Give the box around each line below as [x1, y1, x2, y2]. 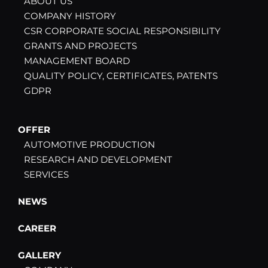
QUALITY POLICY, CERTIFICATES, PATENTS [24, 70, 218, 82]
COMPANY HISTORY [24, 10, 116, 22]
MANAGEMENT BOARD [24, 55, 130, 67]
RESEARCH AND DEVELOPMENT [24, 154, 172, 166]
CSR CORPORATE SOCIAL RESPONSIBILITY [24, 25, 221, 37]
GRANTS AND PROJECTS [24, 40, 137, 52]
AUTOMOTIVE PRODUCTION [24, 139, 155, 151]
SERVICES [24, 169, 69, 181]
